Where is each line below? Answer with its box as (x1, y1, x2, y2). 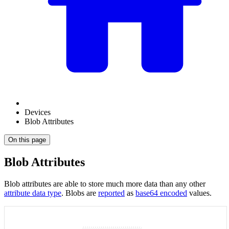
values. (187, 188, 212, 197)
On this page (8, 136, 46, 144)
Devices (25, 108, 51, 117)
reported (98, 188, 125, 197)
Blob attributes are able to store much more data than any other (4, 179, 205, 188)
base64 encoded (135, 188, 187, 197)
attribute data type (4, 188, 61, 197)
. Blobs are (61, 188, 98, 197)
